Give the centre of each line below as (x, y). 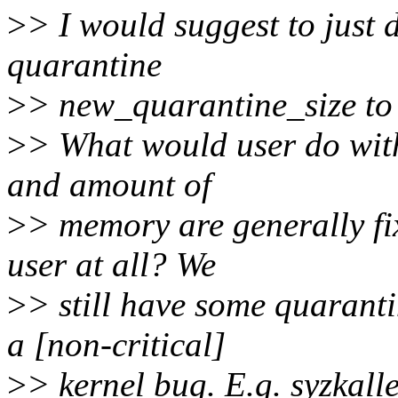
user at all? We (111, 265)
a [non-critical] (116, 345)
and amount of (109, 185)
